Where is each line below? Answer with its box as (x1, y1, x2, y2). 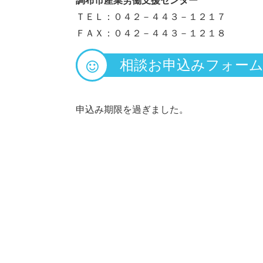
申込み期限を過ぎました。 (76, 104, 188, 114)
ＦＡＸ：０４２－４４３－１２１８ (76, 28, 226, 38)
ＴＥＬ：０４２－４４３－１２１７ (76, 12, 226, 22)
